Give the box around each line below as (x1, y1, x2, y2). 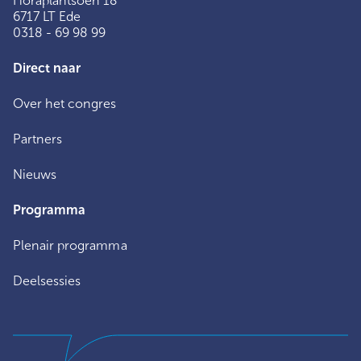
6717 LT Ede (13, 8, 81, 24)
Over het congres (13, 95, 117, 111)
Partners (13, 131, 63, 147)
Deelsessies (13, 272, 81, 288)
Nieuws (13, 166, 57, 182)
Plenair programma (13, 237, 127, 253)
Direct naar (13, 60, 81, 76)
